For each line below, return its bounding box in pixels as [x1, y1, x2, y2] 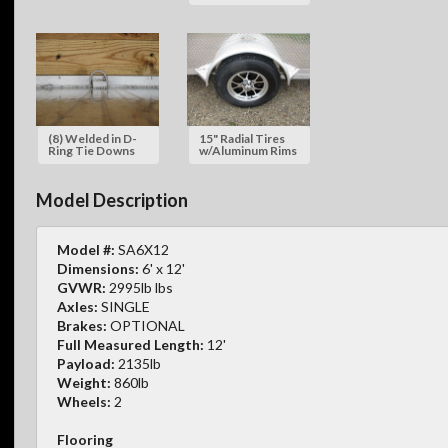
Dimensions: [57, 260, 139, 278]
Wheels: [57, 393, 111, 411]
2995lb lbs [109, 279, 173, 297]
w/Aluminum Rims [198, 142, 297, 158]
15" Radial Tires [198, 130, 285, 146]
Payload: [57, 355, 115, 373]
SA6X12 [115, 241, 169, 259]
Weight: [57, 374, 111, 392]
